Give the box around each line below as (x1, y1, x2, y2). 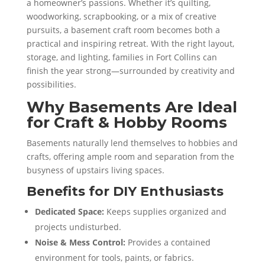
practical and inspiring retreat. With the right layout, (26, 37, 234, 49)
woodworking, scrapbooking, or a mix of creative (26, 10, 216, 22)
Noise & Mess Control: (34, 236, 125, 248)
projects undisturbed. (34, 221, 121, 232)
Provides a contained (125, 236, 211, 248)
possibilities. (26, 78, 76, 90)
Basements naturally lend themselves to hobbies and (26, 137, 238, 148)
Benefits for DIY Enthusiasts (26, 183, 224, 199)
